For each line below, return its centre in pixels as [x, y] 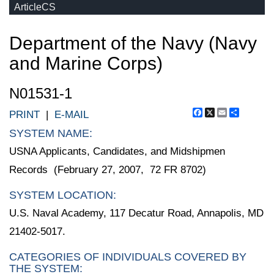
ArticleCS [35, 7]
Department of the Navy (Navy [133, 43]
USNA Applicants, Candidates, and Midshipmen [117, 151]
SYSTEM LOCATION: [63, 195]
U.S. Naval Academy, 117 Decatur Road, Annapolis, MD [136, 213]
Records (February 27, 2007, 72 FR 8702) [108, 170]
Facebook [225, 112]
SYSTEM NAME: [51, 133]
